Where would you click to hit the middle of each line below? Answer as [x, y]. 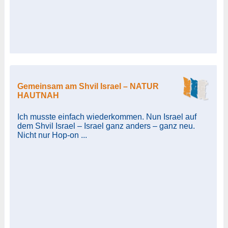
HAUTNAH [38, 95]
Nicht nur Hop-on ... [52, 135]
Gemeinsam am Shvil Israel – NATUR [88, 86]
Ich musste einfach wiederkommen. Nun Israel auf [107, 117]
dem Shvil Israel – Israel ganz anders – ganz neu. [106, 126]
